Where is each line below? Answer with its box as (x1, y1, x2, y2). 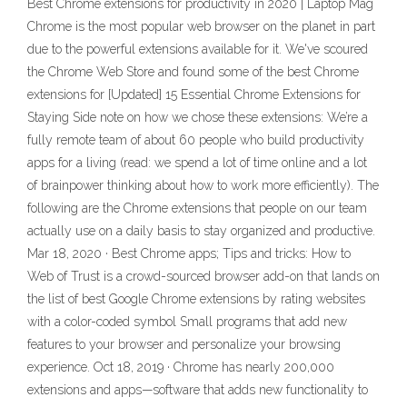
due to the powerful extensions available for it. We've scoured (27, 42, 368, 57)
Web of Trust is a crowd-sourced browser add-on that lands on (27, 269, 380, 284)
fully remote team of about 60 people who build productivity (27, 133, 364, 148)
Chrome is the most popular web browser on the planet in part (27, 19, 375, 35)
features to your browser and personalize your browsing (27, 337, 341, 352)
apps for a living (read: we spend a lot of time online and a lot (27, 155, 367, 171)
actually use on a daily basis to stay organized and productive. (27, 223, 375, 239)
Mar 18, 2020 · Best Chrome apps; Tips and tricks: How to (27, 246, 351, 262)
